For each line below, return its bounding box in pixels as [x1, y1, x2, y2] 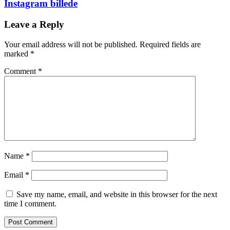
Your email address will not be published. [4, 40, 138, 49]
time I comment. [4, 199, 56, 208]
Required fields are [140, 40, 201, 49]
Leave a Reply [4, 18, 64, 30]
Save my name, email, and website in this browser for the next [16, 189, 217, 199]
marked [4, 49, 30, 58]
